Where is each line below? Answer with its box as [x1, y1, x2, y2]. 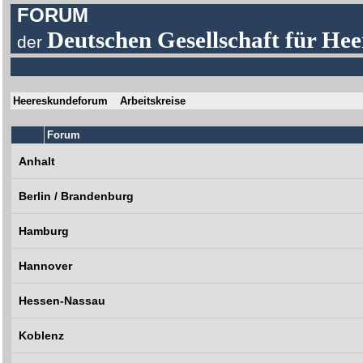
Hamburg [19, 224, 70, 237]
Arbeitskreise [120, 95, 186, 107]
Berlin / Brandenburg [19, 190, 135, 203]
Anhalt [19, 155, 56, 168]
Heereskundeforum [13, 95, 109, 107]
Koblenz [19, 329, 65, 342]
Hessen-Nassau [19, 294, 106, 307]
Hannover [19, 259, 73, 272]
